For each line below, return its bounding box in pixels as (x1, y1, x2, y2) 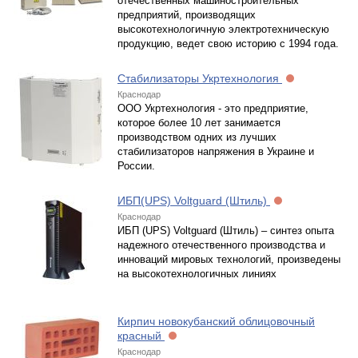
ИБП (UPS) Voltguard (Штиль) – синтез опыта (117, 225, 334, 237)
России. (117, 160, 155, 172)
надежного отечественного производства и (117, 239, 325, 251)
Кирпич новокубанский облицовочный (117, 315, 315, 328)
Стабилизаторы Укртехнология (117, 72, 282, 85)
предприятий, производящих (117, 9, 256, 21)
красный (117, 329, 165, 342)
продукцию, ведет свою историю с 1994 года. (117, 38, 339, 50)
